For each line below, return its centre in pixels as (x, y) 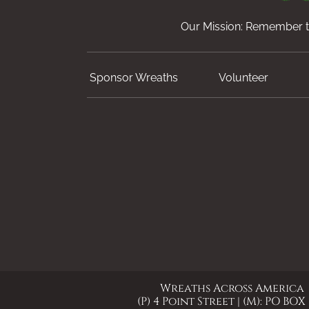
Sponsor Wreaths (133, 78)
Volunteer (244, 78)
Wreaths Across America (232, 289)
